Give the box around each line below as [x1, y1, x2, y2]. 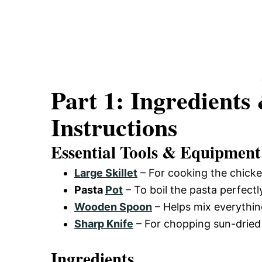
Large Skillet [74, 166, 137, 179]
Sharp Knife [74, 217, 133, 230]
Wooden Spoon [74, 200, 152, 213]
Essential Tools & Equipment [51, 139, 261, 164]
